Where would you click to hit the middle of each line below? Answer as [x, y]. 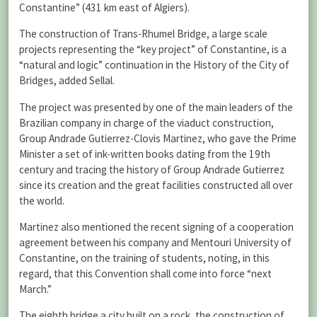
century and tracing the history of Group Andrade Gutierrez [152, 169]
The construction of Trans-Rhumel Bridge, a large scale [143, 34]
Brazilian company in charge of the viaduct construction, [146, 122]
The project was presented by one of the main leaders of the [156, 107]
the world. [42, 200]
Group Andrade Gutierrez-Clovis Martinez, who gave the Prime [158, 138]
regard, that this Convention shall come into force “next [145, 273]
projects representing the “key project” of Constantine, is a [153, 50]
